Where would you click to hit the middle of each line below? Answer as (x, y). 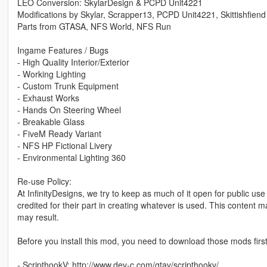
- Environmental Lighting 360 (71, 157)
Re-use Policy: (44, 181)
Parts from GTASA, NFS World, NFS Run (94, 26)
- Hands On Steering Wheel (69, 109)
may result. (38, 217)
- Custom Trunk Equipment (68, 86)
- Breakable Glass (51, 121)
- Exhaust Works (48, 97)
